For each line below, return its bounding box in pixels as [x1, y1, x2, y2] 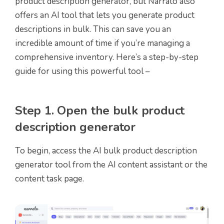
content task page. [15, 173, 84, 185]
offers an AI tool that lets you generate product [15, 9, 194, 21]
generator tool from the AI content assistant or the [15, 159, 207, 171]
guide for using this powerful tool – [15, 65, 150, 77]
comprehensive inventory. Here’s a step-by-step [15, 51, 198, 63]
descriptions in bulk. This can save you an [15, 23, 171, 35]
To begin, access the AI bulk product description [15, 145, 197, 157]
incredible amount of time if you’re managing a [15, 37, 190, 49]
